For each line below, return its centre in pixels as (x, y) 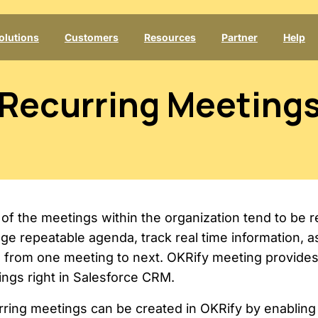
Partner (239, 37)
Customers (91, 37)
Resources (170, 37)
